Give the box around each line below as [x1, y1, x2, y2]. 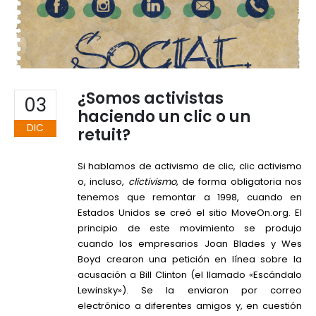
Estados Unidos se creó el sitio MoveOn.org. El [78, 206, 302, 220]
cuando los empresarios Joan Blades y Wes [78, 237, 302, 251]
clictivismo [128, 175, 176, 189]
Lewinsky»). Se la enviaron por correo [78, 284, 302, 298]
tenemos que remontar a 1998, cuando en [78, 190, 302, 205]
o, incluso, [78, 175, 128, 189]
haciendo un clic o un [78, 106, 250, 128]
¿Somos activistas [78, 87, 224, 110]
